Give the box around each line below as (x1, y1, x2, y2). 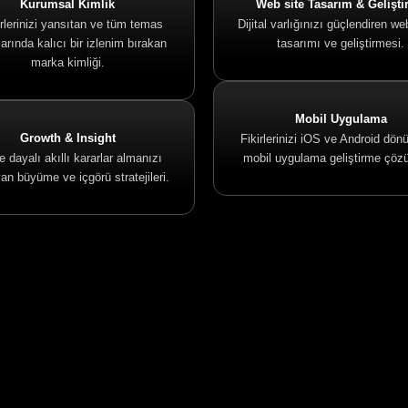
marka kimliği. (30, 56, 105, 69)
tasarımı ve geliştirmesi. (277, 36, 404, 50)
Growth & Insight (19, 131, 116, 145)
